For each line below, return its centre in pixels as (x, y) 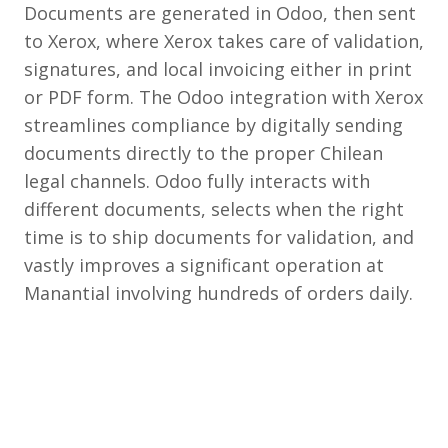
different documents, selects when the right (214, 208)
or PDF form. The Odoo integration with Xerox (223, 96)
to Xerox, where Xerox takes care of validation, (224, 40)
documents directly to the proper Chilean (203, 152)
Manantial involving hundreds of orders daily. (218, 292)
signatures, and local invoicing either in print (218, 68)
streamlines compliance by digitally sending (213, 124)
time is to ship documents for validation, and (219, 236)
